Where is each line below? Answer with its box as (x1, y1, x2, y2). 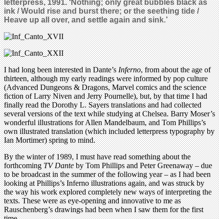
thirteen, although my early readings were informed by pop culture (4, 74, 208, 83)
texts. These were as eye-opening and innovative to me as (4, 196, 181, 205)
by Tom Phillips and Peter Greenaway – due (76, 161, 212, 170)
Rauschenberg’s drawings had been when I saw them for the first (4, 205, 203, 214)
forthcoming (4, 161, 44, 170)
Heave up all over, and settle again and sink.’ (4, 15, 168, 24)
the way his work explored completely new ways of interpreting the (4, 187, 212, 196)
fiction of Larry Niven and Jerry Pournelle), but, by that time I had (4, 91, 207, 100)
